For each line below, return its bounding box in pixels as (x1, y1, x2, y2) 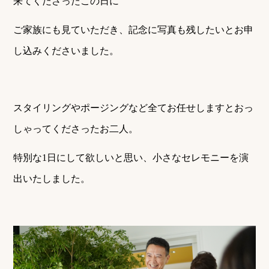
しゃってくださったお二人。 (13, 124, 139, 134)
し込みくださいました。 (13, 45, 119, 56)
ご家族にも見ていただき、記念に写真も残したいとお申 (13, 24, 254, 35)
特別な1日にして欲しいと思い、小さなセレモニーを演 (13, 152, 249, 163)
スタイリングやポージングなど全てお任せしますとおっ (13, 103, 254, 113)
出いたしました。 (13, 173, 91, 184)
